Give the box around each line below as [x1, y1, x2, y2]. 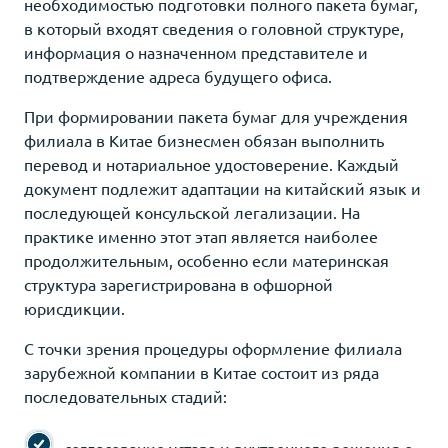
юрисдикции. [24, 297, 125, 318]
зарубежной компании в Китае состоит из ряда [24, 361, 379, 382]
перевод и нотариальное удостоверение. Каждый [24, 153, 399, 174]
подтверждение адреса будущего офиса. [24, 65, 332, 86]
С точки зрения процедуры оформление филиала [24, 337, 402, 358]
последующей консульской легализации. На [24, 201, 360, 222]
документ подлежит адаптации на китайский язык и [24, 177, 421, 198]
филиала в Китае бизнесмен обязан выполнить [24, 129, 384, 150]
